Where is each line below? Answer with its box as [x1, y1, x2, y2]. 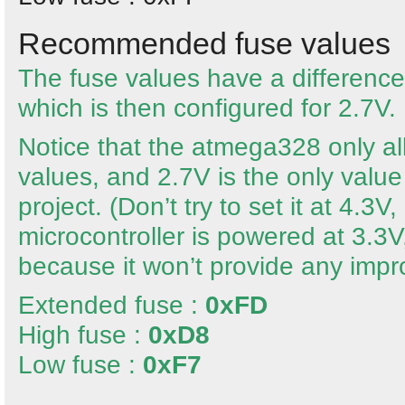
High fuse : [18, 321, 148, 349]
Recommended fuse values [18, 27, 391, 61]
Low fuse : [18, 351, 136, 379]
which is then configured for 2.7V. [18, 94, 396, 122]
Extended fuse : [18, 291, 205, 319]
